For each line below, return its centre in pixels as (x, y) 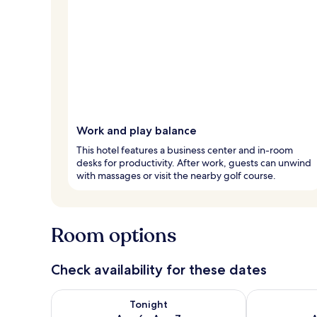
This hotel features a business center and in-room (185, 150)
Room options (114, 235)
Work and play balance (137, 130)
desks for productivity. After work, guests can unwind (194, 162)
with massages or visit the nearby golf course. (176, 175)
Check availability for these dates (159, 269)
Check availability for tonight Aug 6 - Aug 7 (161, 296)
